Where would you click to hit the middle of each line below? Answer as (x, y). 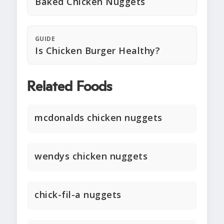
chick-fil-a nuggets (78, 195)
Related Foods (69, 87)
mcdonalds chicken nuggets (98, 118)
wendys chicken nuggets (91, 156)
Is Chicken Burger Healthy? (97, 51)
